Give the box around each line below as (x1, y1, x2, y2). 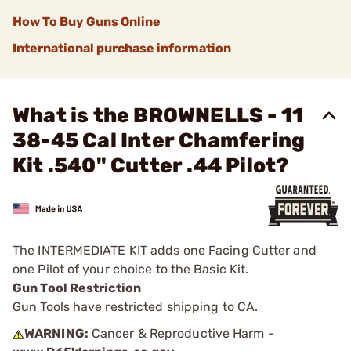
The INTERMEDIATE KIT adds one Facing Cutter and (13, 243, 317, 258)
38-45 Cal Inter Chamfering (13, 128, 306, 153)
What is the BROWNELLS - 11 (13, 103, 304, 128)
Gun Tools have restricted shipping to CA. (13, 299, 259, 314)
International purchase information (13, 41, 231, 56)
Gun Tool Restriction (13, 280, 141, 295)
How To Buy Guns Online (13, 14, 161, 29)
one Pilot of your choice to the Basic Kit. (13, 262, 249, 277)
